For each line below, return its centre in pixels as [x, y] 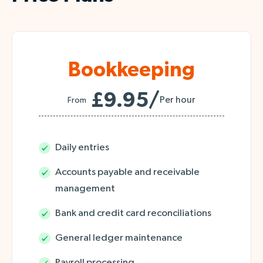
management [85, 188]
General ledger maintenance [119, 238]
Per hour [178, 100]
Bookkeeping [131, 70]
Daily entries [82, 147]
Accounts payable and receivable [127, 172]
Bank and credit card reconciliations [133, 213]
